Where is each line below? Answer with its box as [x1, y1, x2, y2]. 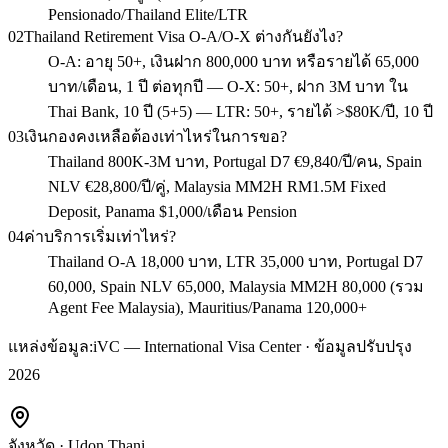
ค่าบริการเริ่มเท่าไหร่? [24, 227, 176, 245]
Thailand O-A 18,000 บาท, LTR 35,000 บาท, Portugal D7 [48, 252, 423, 270]
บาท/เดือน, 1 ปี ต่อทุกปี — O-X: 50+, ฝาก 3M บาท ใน [48, 77, 408, 95]
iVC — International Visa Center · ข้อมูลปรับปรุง [93, 337, 412, 355]
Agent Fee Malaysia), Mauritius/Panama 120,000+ [48, 298, 367, 316]
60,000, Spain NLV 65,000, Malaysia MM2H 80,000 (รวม [48, 277, 424, 295]
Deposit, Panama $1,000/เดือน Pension [48, 202, 297, 220]
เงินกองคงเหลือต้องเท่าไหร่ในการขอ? [24, 127, 287, 145]
